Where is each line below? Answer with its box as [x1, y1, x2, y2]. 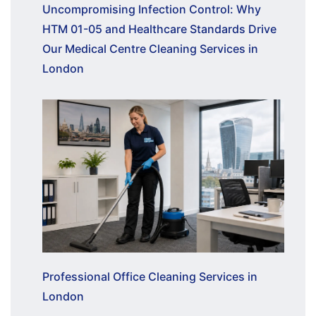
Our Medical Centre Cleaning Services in [42, 41, 258, 56]
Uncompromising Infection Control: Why [42, 1, 261, 16]
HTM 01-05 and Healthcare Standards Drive [42, 21, 276, 36]
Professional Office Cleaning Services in [42, 269, 257, 284]
